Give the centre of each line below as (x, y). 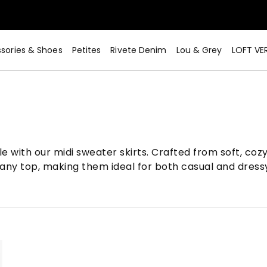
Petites (86, 50)
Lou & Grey (199, 50)
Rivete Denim (139, 50)
